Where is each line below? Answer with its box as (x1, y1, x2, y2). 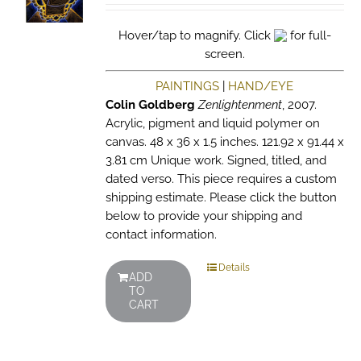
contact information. (105, 227, 217, 242)
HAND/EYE (228, 79, 294, 93)
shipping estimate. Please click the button (105, 190, 337, 205)
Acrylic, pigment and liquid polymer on (105, 116, 320, 131)
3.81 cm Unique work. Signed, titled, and (105, 153, 326, 168)
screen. (204, 47, 245, 61)
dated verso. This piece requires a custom (105, 172, 337, 186)
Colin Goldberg (105, 98, 195, 112)
